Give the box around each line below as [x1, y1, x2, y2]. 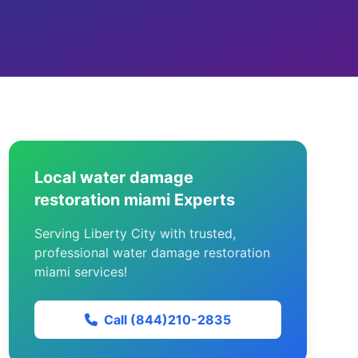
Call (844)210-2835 [103, 312, 231, 328]
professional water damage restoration [34, 245, 270, 261]
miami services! [34, 264, 127, 280]
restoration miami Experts [34, 190, 235, 209]
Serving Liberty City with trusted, [34, 225, 236, 241]
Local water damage [34, 168, 193, 187]
